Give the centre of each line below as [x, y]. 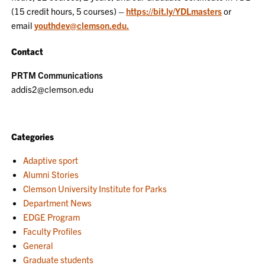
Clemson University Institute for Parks [95, 188]
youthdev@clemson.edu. [82, 25]
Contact [28, 51]
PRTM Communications [57, 75]
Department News [58, 203]
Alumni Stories [51, 174]
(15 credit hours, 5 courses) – [69, 11]
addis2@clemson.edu [53, 89]
